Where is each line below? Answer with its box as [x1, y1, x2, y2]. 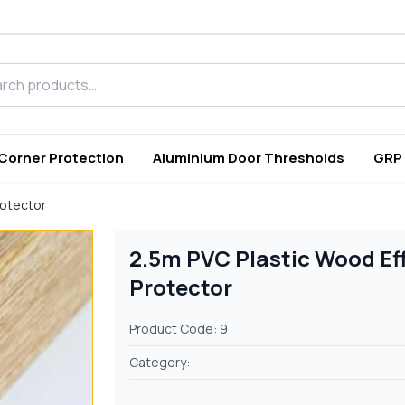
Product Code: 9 [129, 320, 229, 338]
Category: [129, 353, 191, 372]
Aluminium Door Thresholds [153, 148, 344, 168]
